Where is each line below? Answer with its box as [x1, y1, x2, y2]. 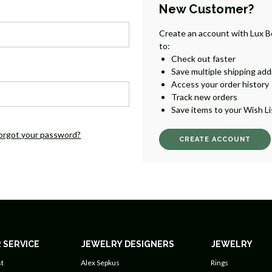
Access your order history [171, 79, 270, 90]
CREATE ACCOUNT [179, 135, 251, 144]
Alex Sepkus [80, 258, 120, 268]
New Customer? [159, 2, 254, 17]
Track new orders [171, 92, 238, 103]
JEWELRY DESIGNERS [81, 239, 174, 250]
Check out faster [171, 53, 236, 64]
